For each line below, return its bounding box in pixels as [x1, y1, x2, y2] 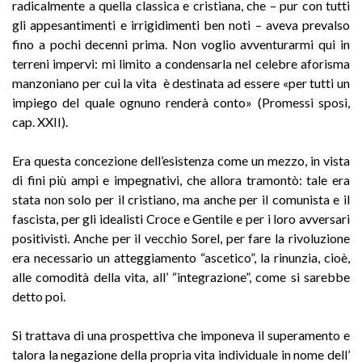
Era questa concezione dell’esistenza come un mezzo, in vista [12, 152, 350, 168]
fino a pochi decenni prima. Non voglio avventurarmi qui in [12, 36, 350, 52]
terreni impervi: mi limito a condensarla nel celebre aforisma [12, 55, 350, 71]
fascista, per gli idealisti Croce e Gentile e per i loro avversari [12, 210, 350, 226]
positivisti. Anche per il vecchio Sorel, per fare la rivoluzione [12, 229, 350, 246]
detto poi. [12, 288, 65, 304]
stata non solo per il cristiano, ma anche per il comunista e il [12, 191, 350, 207]
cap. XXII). [12, 113, 68, 129]
